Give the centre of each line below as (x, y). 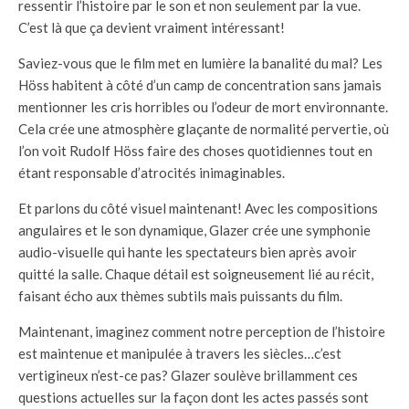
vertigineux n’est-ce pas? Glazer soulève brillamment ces (188, 375)
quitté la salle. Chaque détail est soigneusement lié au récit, (196, 273)
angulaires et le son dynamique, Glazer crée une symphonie (194, 230)
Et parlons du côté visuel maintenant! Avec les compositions (198, 208)
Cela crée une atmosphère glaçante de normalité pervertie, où (204, 128)
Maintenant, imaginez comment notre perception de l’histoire (202, 331)
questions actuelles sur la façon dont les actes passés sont (194, 397)
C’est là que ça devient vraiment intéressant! (152, 27)
